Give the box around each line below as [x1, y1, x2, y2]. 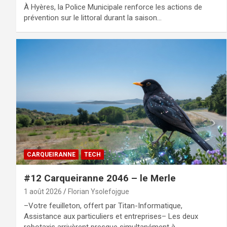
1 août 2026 [24, 187, 62, 196]
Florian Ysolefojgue [68, 187, 129, 196]
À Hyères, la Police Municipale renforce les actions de [24, 2, 202, 12]
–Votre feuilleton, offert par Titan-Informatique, [24, 201, 182, 211]
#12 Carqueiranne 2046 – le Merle [24, 172, 176, 184]
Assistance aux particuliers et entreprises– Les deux [24, 212, 198, 221]
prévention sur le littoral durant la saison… [24, 13, 162, 22]
